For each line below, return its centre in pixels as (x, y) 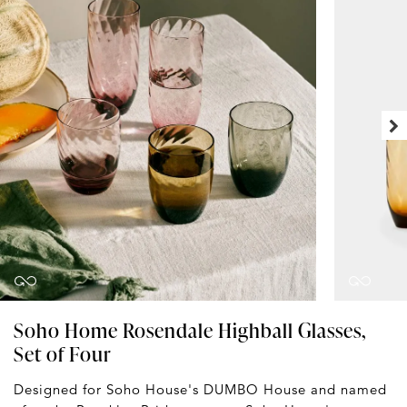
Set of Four (63, 354)
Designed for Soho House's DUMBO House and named (200, 389)
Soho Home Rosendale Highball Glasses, (190, 331)
